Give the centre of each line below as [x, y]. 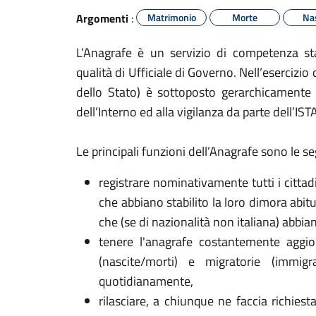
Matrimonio [171, 17]
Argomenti [102, 18]
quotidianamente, [146, 281]
